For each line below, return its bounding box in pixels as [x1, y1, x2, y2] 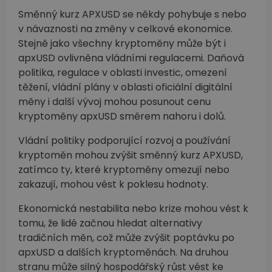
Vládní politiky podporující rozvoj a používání [18, 134, 231, 148]
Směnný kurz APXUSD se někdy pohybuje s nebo [18, 7, 246, 22]
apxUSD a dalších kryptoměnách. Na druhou [18, 245, 228, 260]
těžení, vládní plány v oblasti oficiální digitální [18, 80, 233, 95]
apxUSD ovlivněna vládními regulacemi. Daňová [18, 51, 244, 66]
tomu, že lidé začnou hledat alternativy [18, 216, 202, 231]
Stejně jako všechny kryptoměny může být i [18, 36, 226, 51]
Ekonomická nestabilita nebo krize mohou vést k [18, 202, 248, 216]
